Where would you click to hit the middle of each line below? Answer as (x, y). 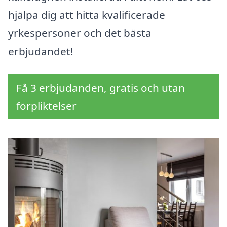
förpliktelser (46, 106)
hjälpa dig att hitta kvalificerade (87, 15)
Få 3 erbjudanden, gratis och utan (101, 88)
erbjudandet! (41, 51)
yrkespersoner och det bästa (80, 33)
